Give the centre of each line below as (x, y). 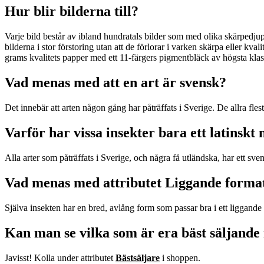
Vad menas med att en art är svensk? (115, 83)
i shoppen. (181, 258)
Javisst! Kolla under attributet (60, 258)
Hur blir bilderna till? (72, 11)
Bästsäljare (138, 258)
